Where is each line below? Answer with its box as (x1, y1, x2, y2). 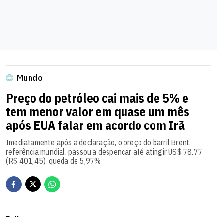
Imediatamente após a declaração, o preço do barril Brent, (6, 137, 191, 147)
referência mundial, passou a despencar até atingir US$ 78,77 (6, 146, 203, 156)
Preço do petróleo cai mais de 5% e (6, 90, 188, 106)
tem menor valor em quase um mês (6, 103, 189, 120)
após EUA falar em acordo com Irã (6, 117, 185, 133)
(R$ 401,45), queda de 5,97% (6, 155, 101, 166)
